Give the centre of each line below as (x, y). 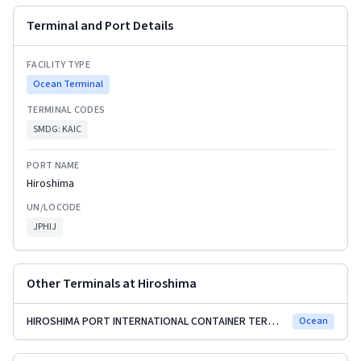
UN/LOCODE (54, 208)
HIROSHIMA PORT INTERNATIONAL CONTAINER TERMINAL (273, 322)
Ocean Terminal (68, 85)
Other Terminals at (82, 284)
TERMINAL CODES (66, 110)
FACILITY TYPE (58, 65)
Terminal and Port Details (100, 26)
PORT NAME (53, 166)
